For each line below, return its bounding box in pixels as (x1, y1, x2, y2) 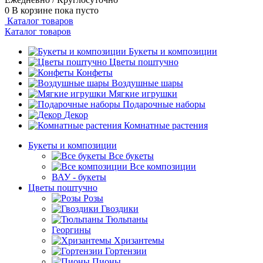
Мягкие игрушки (109, 89, 177, 99)
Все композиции (130, 161, 196, 171)
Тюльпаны (106, 214, 148, 224)
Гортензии (105, 246, 147, 256)
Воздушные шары (112, 78, 183, 88)
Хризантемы (114, 235, 164, 245)
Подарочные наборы (123, 99, 205, 109)
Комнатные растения (124, 120, 208, 130)
